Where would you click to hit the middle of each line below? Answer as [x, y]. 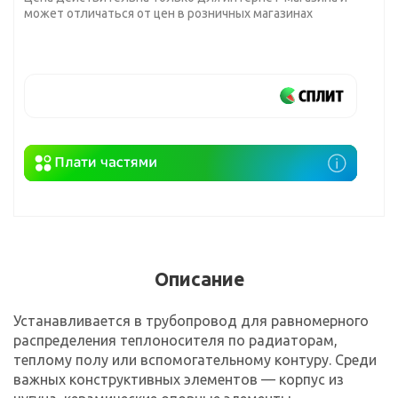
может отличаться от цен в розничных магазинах [168, 13]
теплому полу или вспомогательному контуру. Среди [195, 359]
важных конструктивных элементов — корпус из [179, 379]
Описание [199, 279]
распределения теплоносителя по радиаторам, [175, 340]
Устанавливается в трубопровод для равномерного [191, 320]
